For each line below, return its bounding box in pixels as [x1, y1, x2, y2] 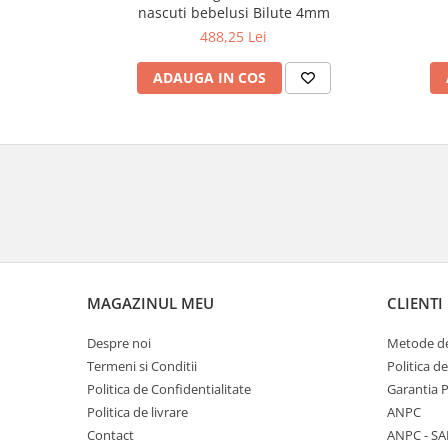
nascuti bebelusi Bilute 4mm [137, 3, 330, 22]
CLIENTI [387, 293, 443, 313]
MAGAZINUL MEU [87, 293, 214, 313]
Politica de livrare [87, 403, 188, 421]
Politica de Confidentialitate [87, 380, 251, 398]
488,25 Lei [200, 27, 267, 46]
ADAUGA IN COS [152, 68, 266, 87]
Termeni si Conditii [87, 357, 197, 375]
